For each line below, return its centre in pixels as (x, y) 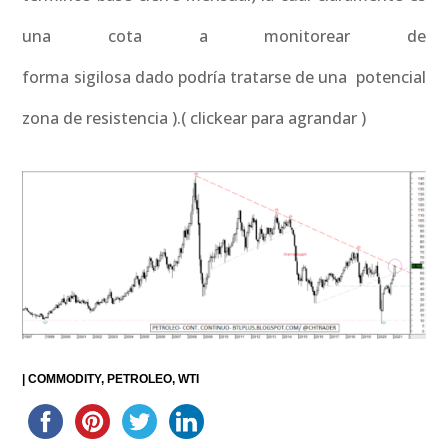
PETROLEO (140, 378)
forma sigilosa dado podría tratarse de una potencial (224, 77)
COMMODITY (65, 378)
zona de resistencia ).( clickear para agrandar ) (194, 118)
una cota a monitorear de (224, 36)
